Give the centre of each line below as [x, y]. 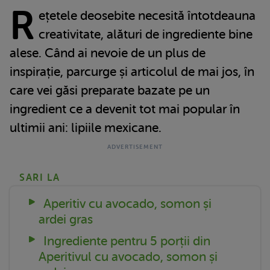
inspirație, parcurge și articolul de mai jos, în [132, 71]
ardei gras [66, 219]
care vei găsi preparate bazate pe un [110, 90]
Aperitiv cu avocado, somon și [126, 203]
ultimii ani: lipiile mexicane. [86, 127]
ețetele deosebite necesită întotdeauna [147, 15]
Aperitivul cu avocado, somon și [128, 256]
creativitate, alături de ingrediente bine [145, 34]
